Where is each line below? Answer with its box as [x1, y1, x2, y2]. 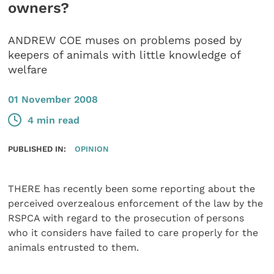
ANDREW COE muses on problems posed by [8, 34, 242, 47]
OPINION [74, 144, 109, 154]
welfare [8, 63, 48, 76]
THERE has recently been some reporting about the [8, 183, 256, 195]
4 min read [28, 114, 80, 126]
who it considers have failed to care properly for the [8, 227, 259, 239]
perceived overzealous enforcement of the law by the [8, 198, 264, 210]
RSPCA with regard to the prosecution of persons [8, 212, 245, 224]
